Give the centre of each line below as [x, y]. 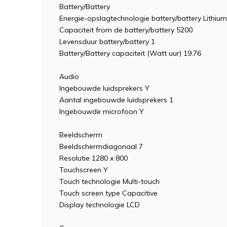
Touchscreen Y [84, 170]
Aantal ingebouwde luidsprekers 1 [116, 100]
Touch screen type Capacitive [108, 193]
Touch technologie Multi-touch [109, 181]
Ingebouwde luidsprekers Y [104, 88]
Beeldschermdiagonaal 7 [101, 146]
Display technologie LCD [100, 205]
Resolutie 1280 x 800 [93, 158]
